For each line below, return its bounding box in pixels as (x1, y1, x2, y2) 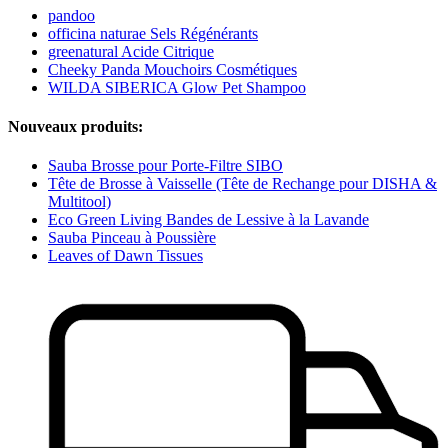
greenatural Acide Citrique (48, 42, 214, 60)
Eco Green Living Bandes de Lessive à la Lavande (48, 211, 369, 229)
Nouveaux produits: (8, 117, 143, 135)
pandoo (48, 6, 95, 24)
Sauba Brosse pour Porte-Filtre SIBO (48, 157, 283, 175)
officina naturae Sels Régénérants (48, 24, 258, 42)
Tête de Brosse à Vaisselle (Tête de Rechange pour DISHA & (48, 175, 437, 193)
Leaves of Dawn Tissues (48, 247, 203, 265)
